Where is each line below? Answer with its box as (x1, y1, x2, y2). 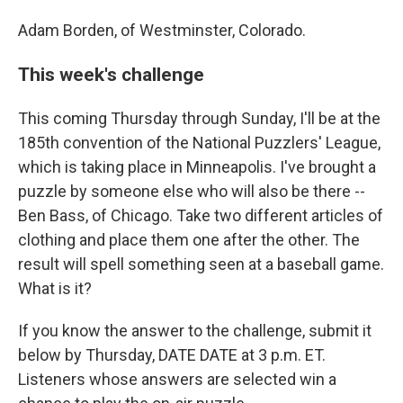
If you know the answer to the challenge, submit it (18, 321, 372, 341)
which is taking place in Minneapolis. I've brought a (18, 157, 376, 177)
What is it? (18, 279, 92, 299)
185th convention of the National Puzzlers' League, (18, 133, 381, 153)
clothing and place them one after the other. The (18, 230, 360, 250)
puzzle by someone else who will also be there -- (18, 182, 365, 201)
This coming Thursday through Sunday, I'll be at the (18, 109, 381, 129)
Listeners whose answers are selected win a (18, 370, 336, 390)
